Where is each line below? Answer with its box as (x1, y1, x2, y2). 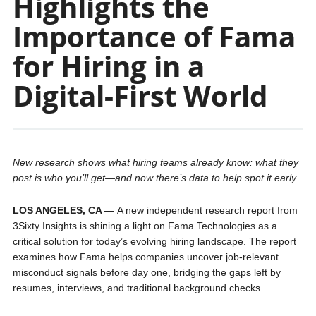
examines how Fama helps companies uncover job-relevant (12, 251, 279, 262)
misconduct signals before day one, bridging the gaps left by (12, 267, 281, 278)
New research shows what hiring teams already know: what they (12, 157, 298, 168)
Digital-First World (12, 76, 267, 115)
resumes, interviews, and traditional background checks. (12, 282, 263, 293)
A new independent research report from (116, 205, 298, 216)
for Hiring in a (12, 47, 205, 85)
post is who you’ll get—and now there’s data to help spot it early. (12, 172, 298, 183)
